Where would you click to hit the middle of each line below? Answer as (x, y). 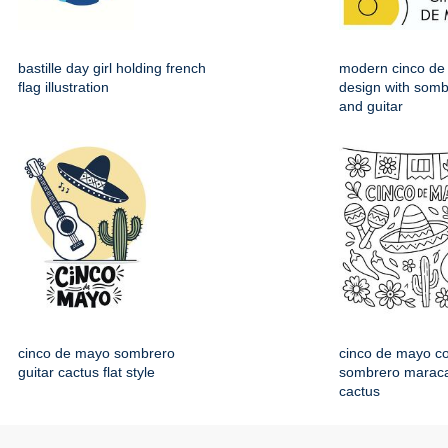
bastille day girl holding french (112, 68)
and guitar (371, 106)
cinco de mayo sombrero (96, 353)
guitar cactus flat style (86, 372)
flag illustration (63, 87)
